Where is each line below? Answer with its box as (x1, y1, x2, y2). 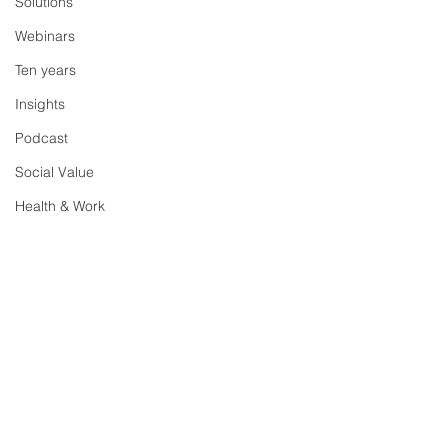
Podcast (15, 129, 68, 147)
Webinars (15, 27, 75, 45)
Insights (15, 95, 65, 113)
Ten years (15, 61, 76, 79)
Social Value (15, 163, 94, 181)
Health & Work (15, 197, 105, 215)
